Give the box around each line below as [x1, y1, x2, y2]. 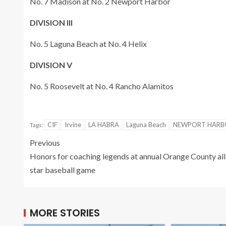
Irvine [65, 120, 81, 129]
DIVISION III [30, 17, 73, 27]
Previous [30, 137, 60, 147]
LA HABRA [88, 120, 119, 129]
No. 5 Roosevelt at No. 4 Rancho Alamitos [30, 81, 174, 91]
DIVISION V [30, 60, 72, 70]
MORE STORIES [30, 205, 100, 220]
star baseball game [30, 164, 95, 175]
